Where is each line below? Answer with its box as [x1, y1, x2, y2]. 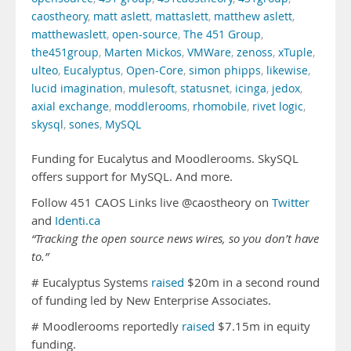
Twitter [272, 195, 309, 210]
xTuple [278, 45, 313, 60]
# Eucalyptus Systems [31, 275, 151, 290]
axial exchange [31, 100, 109, 114]
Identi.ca [55, 213, 100, 228]
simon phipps [189, 63, 261, 78]
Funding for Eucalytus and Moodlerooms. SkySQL [31, 151, 299, 166]
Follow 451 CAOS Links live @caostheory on [31, 195, 272, 210]
